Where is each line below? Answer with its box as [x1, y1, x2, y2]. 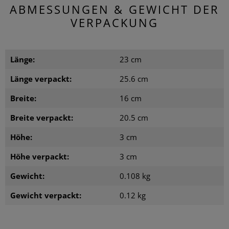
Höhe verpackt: [10, 151, 69, 162]
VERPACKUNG [70, 14, 159, 30]
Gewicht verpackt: [10, 190, 81, 200]
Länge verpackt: [10, 73, 72, 84]
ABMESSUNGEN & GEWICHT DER [9, 1, 220, 17]
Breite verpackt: [10, 112, 73, 123]
